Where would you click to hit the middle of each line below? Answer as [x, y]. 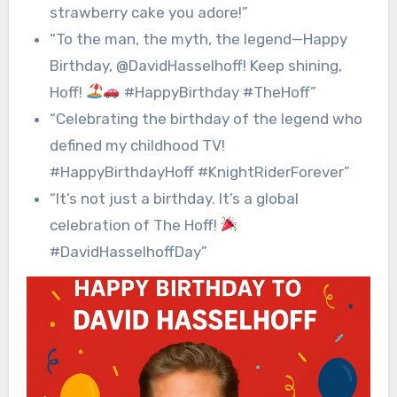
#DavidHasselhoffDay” [128, 251]
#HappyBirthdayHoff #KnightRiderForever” [199, 171]
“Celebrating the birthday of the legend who [206, 118]
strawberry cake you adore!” [148, 12]
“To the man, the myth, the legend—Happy [198, 39]
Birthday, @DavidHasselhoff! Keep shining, [195, 65]
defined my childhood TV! [137, 145]
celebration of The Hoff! [135, 225]
